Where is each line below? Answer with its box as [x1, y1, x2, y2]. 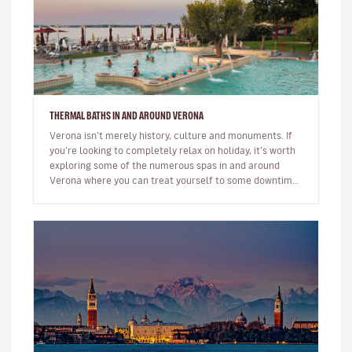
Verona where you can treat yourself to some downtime [49, 175, 298, 185]
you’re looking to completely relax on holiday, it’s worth [49, 145, 295, 155]
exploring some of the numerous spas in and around [49, 160, 280, 170]
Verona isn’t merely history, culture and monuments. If [49, 130, 292, 140]
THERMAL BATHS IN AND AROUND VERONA [49, 110, 203, 121]
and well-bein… [49, 190, 115, 200]
